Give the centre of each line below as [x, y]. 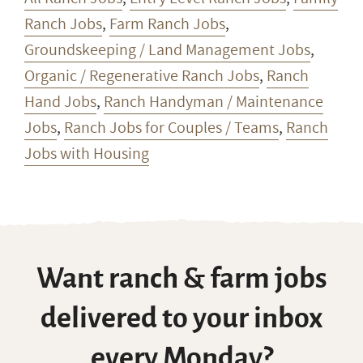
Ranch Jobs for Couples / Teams [171, 128]
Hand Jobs [60, 102]
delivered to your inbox [181, 318]
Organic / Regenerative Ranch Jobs [142, 76]
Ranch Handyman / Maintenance [214, 102]
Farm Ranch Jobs [167, 24]
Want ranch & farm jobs [181, 278]
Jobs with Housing [87, 154]
